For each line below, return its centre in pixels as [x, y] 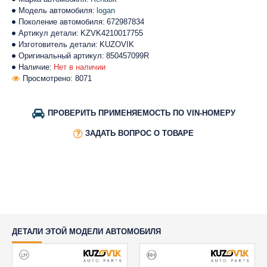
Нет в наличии [80, 67]
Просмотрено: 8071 [57, 78]
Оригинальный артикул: [61, 56]
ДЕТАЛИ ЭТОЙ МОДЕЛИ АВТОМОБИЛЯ [86, 232]
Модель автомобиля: [57, 10]
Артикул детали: [49, 33]
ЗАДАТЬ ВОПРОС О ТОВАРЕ [139, 133]
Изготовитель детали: [58, 44]
